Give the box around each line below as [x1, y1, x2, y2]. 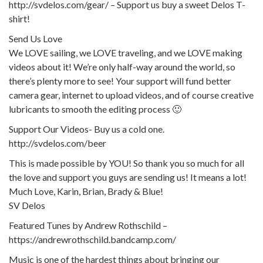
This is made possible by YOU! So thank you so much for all [9, 157, 244, 168]
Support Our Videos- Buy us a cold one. [9, 123, 164, 134]
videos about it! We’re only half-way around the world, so [9, 60, 235, 72]
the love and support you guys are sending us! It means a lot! [9, 171, 247, 183]
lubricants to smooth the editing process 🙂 [9, 103, 181, 114]
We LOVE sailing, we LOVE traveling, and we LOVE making [9, 46, 242, 58]
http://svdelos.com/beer [9, 137, 106, 149]
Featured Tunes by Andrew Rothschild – [9, 219, 167, 231]
